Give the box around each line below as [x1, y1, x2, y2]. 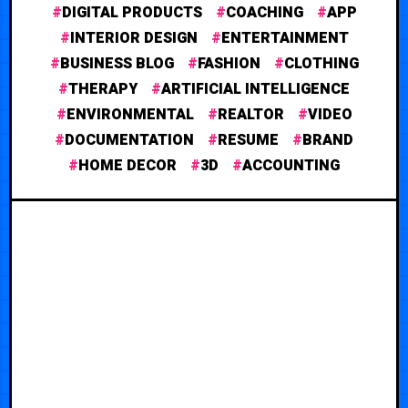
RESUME [218, 128, 279, 151]
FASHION [197, 52, 260, 75]
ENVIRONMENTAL [66, 103, 194, 126]
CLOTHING [283, 52, 359, 75]
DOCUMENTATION [65, 128, 194, 151]
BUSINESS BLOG [59, 52, 174, 75]
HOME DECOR [78, 154, 177, 177]
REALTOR [217, 103, 284, 126]
